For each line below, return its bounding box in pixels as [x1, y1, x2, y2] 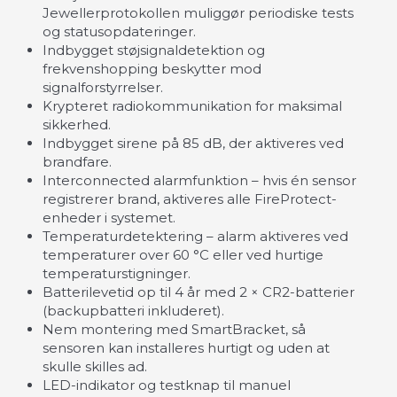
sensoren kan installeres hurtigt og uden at [43, 339, 330, 356]
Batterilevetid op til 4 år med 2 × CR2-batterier [43, 283, 354, 300]
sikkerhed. [43, 115, 111, 133]
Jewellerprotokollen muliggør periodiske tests [43, 4, 354, 21]
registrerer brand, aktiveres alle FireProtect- [43, 190, 337, 207]
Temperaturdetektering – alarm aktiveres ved [43, 227, 348, 245]
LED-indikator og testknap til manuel [43, 376, 291, 393]
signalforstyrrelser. [43, 78, 163, 96]
